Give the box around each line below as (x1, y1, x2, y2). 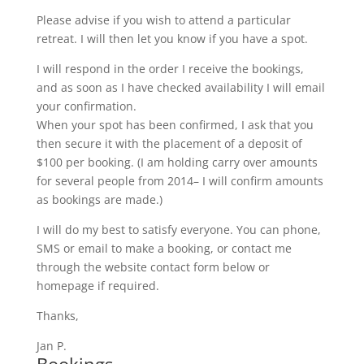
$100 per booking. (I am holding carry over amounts (36, 154, 318, 170)
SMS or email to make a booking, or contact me (36, 240, 292, 256)
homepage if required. (36, 278, 159, 293)
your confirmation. (36, 98, 136, 114)
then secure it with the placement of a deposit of (36, 136, 302, 151)
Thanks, (36, 308, 79, 323)
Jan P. (36, 338, 67, 353)
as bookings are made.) (36, 192, 162, 207)
